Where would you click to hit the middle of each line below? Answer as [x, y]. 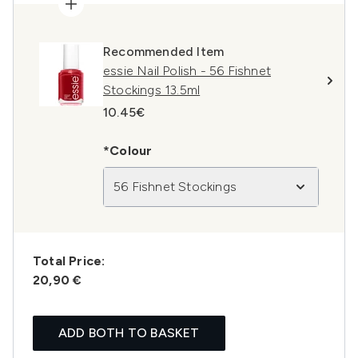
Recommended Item [164, 52]
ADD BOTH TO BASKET [129, 333]
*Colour [128, 151]
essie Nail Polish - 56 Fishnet [187, 71]
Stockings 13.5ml [152, 90]
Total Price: [69, 261]
